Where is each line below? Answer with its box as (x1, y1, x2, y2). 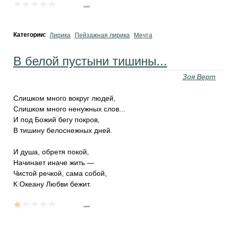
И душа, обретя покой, (13, 148, 89, 156)
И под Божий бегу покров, (13, 116, 100, 124)
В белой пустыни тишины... (13, 54, 167, 68)
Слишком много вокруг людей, (13, 94, 116, 102)
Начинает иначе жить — (13, 158, 94, 167)
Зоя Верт (182, 73, 216, 81)
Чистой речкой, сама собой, (13, 169, 107, 177)
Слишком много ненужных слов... (13, 105, 125, 113)
